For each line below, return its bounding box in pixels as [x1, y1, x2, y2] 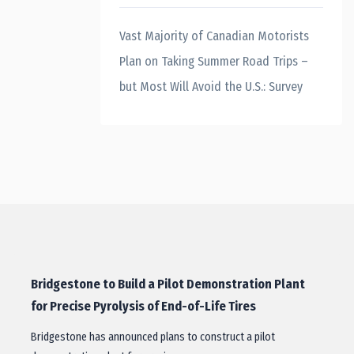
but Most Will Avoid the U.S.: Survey [119, 79, 303, 94]
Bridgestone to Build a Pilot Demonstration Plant [31, 277, 305, 292]
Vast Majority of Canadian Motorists [119, 28, 309, 43]
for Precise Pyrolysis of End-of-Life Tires [31, 299, 256, 314]
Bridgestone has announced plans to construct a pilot [31, 330, 275, 344]
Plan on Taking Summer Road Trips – [119, 54, 308, 69]
